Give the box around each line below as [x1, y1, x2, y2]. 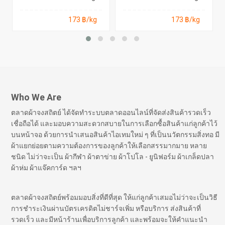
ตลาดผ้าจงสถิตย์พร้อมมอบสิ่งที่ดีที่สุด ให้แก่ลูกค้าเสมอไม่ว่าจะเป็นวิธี [11, 193, 218, 202]
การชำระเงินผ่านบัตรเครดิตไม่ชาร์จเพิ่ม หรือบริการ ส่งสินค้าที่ [11, 204, 201, 213]
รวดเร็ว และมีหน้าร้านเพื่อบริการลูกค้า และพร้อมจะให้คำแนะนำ [11, 215, 208, 224]
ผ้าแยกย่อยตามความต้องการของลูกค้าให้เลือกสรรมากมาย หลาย [11, 142, 207, 150]
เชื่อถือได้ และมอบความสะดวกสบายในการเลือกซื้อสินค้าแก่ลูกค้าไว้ [11, 120, 218, 128]
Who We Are [11, 92, 62, 103]
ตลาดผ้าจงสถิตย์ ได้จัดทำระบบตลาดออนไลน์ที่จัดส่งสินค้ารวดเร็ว [11, 108, 211, 117]
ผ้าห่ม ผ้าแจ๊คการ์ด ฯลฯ [11, 164, 82, 172]
